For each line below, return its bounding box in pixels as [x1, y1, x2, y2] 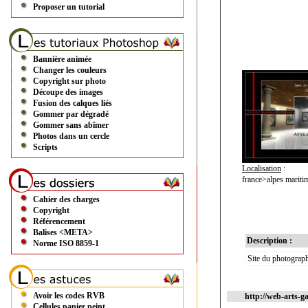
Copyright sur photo [33, 76, 106, 86]
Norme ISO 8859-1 [33, 239, 99, 248]
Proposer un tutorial [33, 2, 104, 12]
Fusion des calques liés [33, 98, 112, 108]
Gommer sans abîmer [33, 120, 109, 130]
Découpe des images [33, 87, 103, 97]
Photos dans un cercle [33, 131, 109, 141]
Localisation [242, 164, 281, 173]
